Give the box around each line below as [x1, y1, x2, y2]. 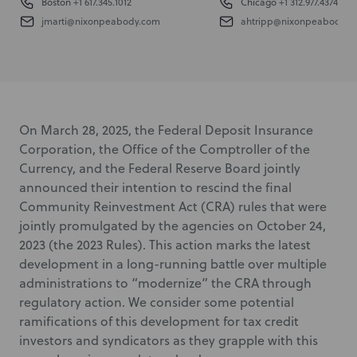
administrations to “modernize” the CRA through [19, 274, 312, 292]
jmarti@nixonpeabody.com [41, 14, 160, 28]
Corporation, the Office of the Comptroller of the [19, 140, 310, 158]
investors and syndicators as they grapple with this [19, 331, 318, 349]
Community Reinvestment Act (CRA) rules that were [19, 198, 327, 215]
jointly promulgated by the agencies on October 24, [19, 217, 326, 234]
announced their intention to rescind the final [19, 178, 292, 196]
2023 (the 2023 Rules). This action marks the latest [19, 236, 311, 253]
